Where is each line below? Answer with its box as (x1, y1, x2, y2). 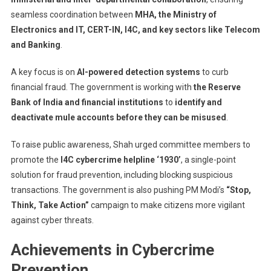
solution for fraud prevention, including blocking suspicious (10, 170, 233, 180)
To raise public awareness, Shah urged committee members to (10, 140, 250, 150)
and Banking (10, 40, 60, 50)
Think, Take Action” (10, 200, 89, 211)
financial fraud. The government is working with (10, 82, 194, 93)
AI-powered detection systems (76, 67, 200, 77)
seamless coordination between (10, 10, 135, 20)
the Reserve (193, 82, 241, 93)
